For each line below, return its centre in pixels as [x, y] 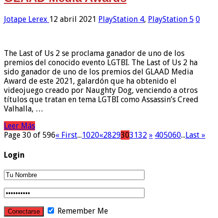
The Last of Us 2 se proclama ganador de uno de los [94, 54]
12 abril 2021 [73, 19]
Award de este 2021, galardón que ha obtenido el [90, 81]
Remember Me [82, 211]
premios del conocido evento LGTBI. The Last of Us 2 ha [101, 63]
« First [66, 135]
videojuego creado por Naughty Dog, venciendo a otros [101, 91]
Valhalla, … [24, 109]
